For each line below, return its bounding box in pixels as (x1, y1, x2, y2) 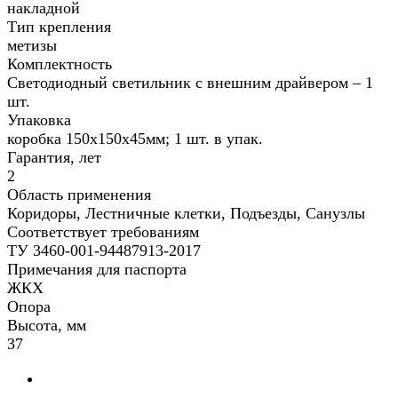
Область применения (7, 186, 151, 204)
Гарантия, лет (7, 148, 101, 167)
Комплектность (7, 55, 112, 74)
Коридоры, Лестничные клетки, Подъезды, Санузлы (7, 204, 365, 223)
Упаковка (7, 111, 71, 130)
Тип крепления (7, 18, 111, 36)
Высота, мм (7, 316, 86, 335)
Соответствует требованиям (7, 223, 199, 242)
